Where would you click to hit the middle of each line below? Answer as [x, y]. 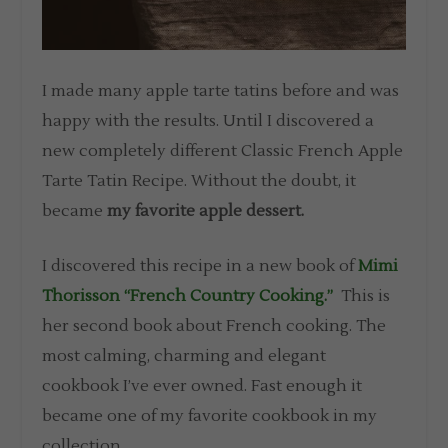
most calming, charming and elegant [184, 356]
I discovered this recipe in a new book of [200, 266]
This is [364, 296]
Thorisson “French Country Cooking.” [188, 296]
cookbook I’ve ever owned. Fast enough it [202, 386]
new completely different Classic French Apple [223, 150]
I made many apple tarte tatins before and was [221, 90]
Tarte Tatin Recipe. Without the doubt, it [199, 180]
